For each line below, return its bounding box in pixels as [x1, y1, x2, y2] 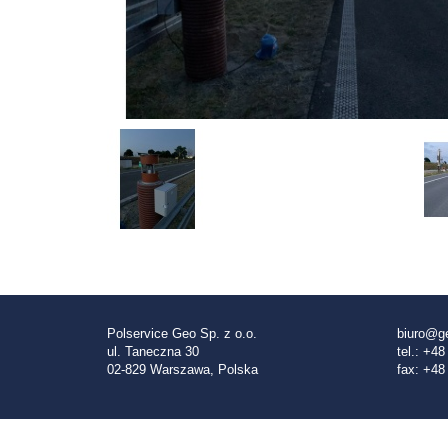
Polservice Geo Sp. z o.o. [107, 325, 257, 341]
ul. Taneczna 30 [107, 343, 199, 359]
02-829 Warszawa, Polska [107, 361, 258, 377]
